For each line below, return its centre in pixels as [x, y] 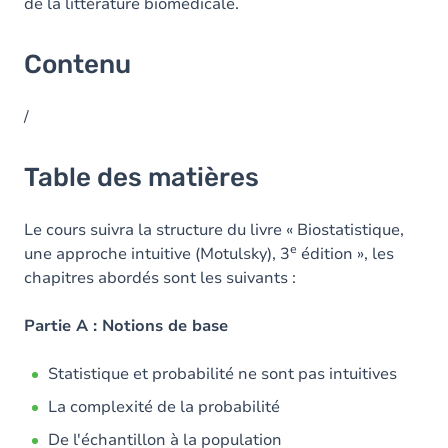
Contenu [77, 64]
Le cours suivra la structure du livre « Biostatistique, [214, 230]
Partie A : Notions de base [126, 326]
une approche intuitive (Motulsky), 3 [157, 254]
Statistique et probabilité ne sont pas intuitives [222, 374]
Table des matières [141, 177]
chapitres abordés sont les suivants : [160, 278]
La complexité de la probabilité [164, 407]
